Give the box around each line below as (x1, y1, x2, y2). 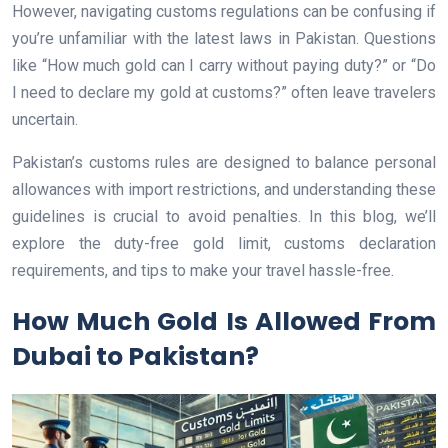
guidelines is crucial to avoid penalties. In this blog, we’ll (12, 207, 436, 227)
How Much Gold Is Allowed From (12, 304, 436, 340)
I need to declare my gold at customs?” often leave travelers (12, 83, 436, 103)
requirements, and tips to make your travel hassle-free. (12, 261, 394, 281)
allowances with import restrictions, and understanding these (12, 180, 436, 200)
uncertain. (12, 110, 78, 130)
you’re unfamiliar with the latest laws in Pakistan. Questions (12, 29, 436, 49)
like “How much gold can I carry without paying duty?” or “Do (12, 56, 436, 76)
